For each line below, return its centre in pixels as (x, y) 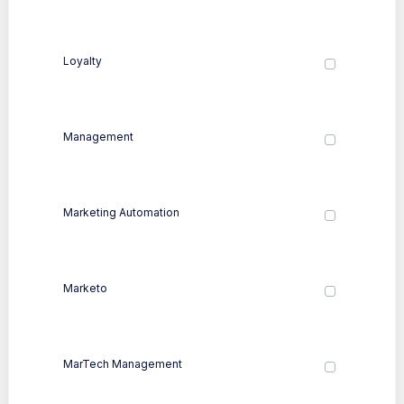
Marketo (85, 288)
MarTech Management (123, 363)
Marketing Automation (121, 212)
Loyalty (83, 60)
